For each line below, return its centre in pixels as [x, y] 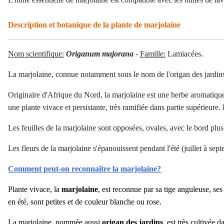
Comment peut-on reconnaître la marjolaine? [84, 169]
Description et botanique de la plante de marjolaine [94, 25]
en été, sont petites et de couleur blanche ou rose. [85, 202]
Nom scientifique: [36, 54]
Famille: [153, 54]
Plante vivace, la [35, 189]
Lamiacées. [184, 54]
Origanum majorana [101, 54]
